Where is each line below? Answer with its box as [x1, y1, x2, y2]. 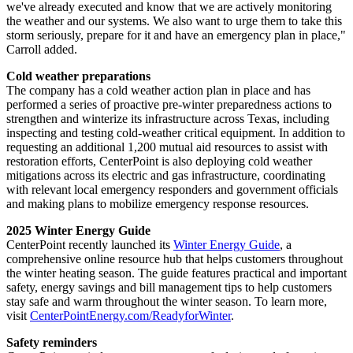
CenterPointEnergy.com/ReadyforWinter [30, 308, 231, 322]
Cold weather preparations [6, 69, 150, 83]
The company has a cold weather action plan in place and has [6, 83, 310, 97]
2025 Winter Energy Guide [6, 223, 150, 237]
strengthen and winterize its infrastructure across [6, 111, 247, 125]
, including [277, 111, 329, 125]
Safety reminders [6, 335, 97, 349]
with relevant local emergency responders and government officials [6, 182, 338, 196]
